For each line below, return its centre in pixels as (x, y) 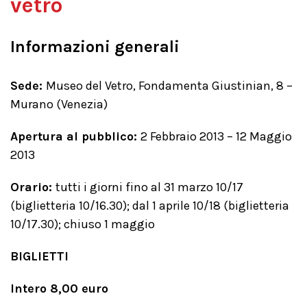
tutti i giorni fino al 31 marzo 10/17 (149, 187)
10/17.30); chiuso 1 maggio (83, 224)
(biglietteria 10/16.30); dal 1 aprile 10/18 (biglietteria (150, 206)
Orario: (33, 187)
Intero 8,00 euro (59, 288)
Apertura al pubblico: (75, 136)
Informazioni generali (95, 47)
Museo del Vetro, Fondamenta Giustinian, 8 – (169, 86)
